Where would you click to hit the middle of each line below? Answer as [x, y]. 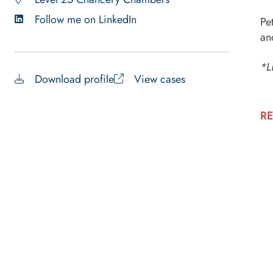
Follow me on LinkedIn [86, 19]
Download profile [74, 79]
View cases [160, 79]
